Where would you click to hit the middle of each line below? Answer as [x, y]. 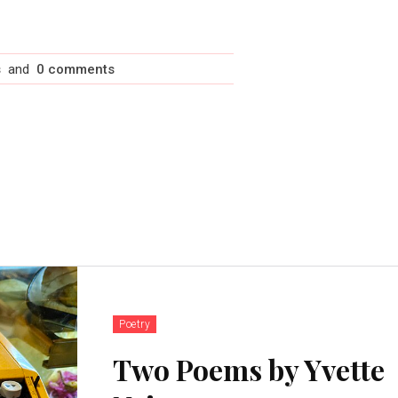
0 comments [75, 69]
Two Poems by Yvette [249, 369]
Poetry [135, 324]
